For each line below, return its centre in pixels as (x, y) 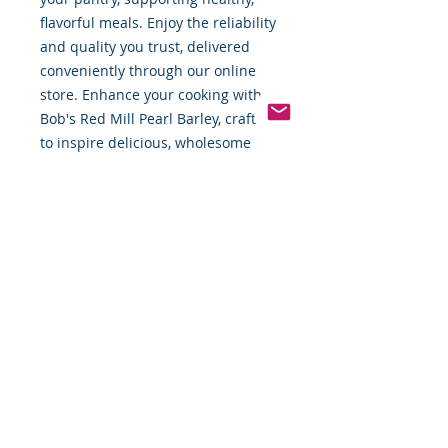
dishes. (64, 167)
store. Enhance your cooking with (151, 95)
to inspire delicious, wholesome (145, 143)
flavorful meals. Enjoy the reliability (158, 23)
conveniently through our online (148, 71)
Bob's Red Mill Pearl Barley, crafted (156, 119)
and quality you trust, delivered (145, 47)
